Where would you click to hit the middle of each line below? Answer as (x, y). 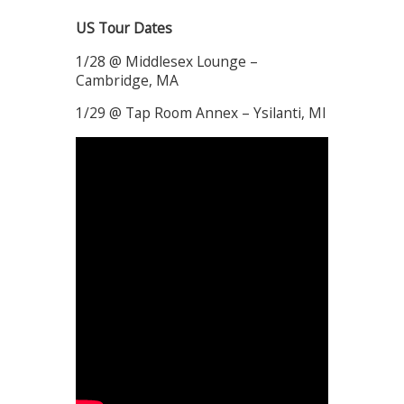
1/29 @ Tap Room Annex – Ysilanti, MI (201, 113)
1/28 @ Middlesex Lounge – (167, 61)
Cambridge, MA (127, 80)
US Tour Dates (124, 28)
